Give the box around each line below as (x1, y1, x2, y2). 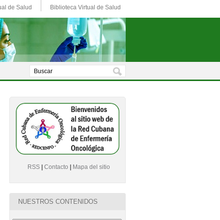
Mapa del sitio (73, 164, 110, 170)
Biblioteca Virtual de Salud (50, 4, 121, 11)
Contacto (44, 164, 69, 170)
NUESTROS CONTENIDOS (18, 198, 98, 205)
